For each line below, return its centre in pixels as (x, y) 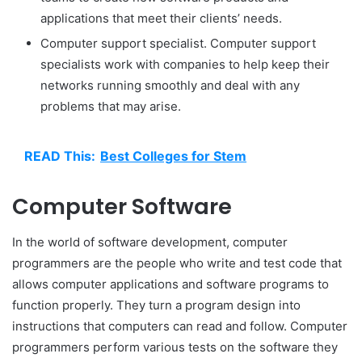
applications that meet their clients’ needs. (161, 18)
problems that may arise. (111, 106)
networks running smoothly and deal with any (170, 85)
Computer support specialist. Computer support (178, 43)
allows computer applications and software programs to (170, 284)
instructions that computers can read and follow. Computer (180, 326)
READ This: (60, 156)
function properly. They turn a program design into (156, 305)
